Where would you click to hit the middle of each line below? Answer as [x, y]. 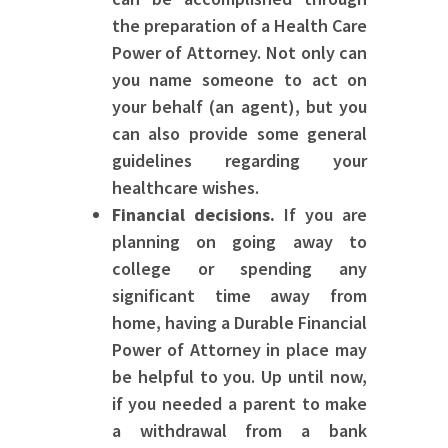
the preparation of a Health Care [239, 26]
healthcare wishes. [185, 188]
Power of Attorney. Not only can [239, 53]
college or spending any [239, 269]
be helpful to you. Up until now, [239, 377]
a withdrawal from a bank [239, 431]
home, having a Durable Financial [239, 323]
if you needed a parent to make [239, 404]
